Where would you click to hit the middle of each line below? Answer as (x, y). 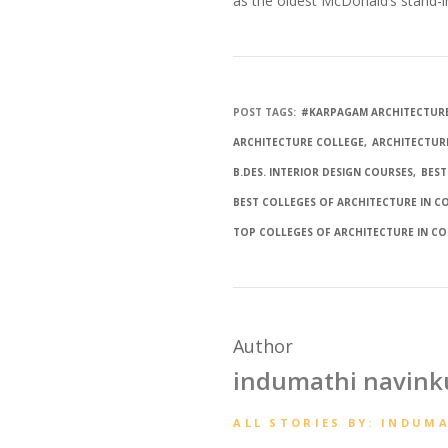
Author (263, 346)
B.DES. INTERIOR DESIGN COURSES (323, 172)
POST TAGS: (265, 112)
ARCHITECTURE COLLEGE (299, 142)
